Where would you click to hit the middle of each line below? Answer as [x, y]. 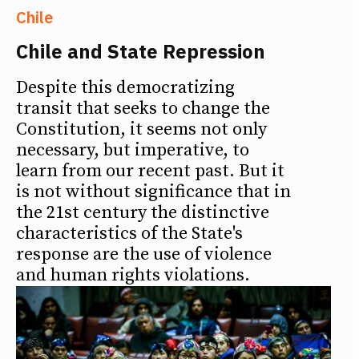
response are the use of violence [144, 255]
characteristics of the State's [129, 234]
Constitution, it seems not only [141, 130]
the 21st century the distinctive [143, 213]
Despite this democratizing [125, 88]
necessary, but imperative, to [133, 151]
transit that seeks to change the [143, 109]
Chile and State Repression [141, 52]
